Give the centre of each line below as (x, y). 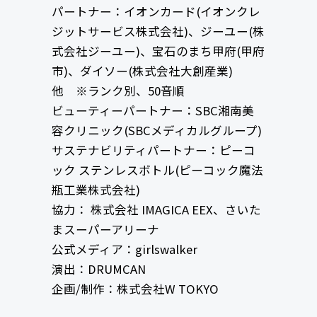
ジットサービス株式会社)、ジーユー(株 (158, 31)
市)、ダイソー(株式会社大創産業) (148, 71)
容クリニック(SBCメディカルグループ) (156, 131)
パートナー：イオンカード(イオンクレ (156, 12)
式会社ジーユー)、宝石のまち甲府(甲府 (158, 51)
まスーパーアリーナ (105, 230)
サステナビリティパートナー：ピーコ (153, 150)
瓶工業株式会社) (96, 190)
